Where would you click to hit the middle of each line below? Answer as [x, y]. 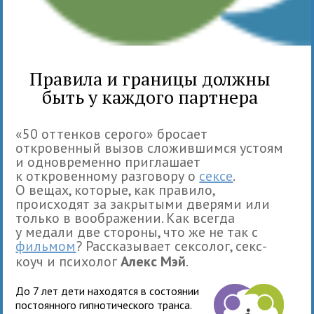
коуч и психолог [68, 261]
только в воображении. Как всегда [125, 218]
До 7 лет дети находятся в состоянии [108, 291]
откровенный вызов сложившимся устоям [150, 148]
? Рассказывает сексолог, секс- [172, 246]
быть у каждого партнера [150, 96]
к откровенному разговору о [108, 176]
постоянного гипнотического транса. [104, 305]
